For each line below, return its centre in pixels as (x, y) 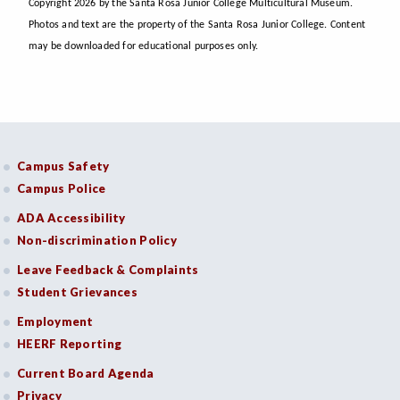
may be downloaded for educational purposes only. (144, 46)
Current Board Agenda (86, 373)
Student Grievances (77, 292)
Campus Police (62, 188)
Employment (55, 321)
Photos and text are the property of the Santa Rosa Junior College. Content (197, 25)
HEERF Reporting (70, 344)
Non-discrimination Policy (97, 240)
